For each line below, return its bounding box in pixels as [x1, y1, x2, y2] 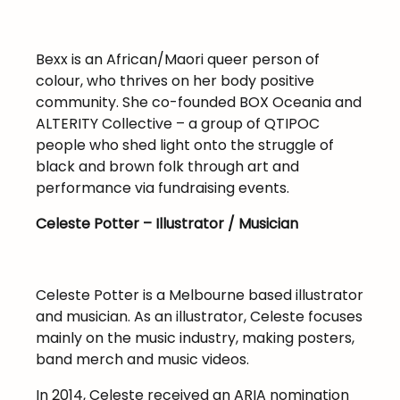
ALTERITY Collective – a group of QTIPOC [36, 113, 321, 135]
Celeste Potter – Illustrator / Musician [36, 213, 299, 235]
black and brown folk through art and [36, 156, 300, 178]
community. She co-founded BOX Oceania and [36, 92, 362, 113]
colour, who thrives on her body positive [36, 71, 315, 92]
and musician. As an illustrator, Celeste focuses [36, 306, 363, 328]
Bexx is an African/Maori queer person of [36, 49, 321, 71]
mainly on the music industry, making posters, [36, 328, 355, 349]
